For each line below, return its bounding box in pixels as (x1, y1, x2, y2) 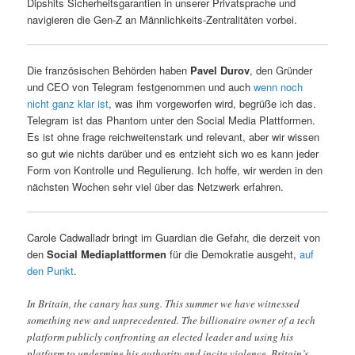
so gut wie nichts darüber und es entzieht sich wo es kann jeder (27, 145, 319, 161)
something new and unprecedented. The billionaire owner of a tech (27, 313, 316, 328)
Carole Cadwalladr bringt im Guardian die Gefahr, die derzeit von (27, 230, 321, 246)
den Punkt (27, 263, 74, 279)
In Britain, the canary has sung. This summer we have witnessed (27, 296, 300, 311)
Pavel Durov (190, 62, 250, 78)
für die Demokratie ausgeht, (166, 246, 300, 262)
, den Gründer (250, 62, 313, 78)
